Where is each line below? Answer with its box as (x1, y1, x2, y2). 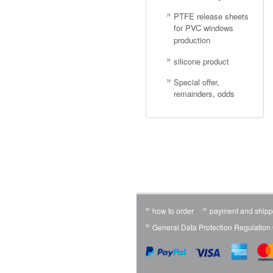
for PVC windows (174, 22, 233, 34)
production (174, 34, 210, 46)
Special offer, (174, 76, 219, 88)
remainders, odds (174, 88, 235, 100)
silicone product (174, 55, 229, 67)
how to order (152, 205, 194, 216)
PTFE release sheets (174, 10, 249, 22)
